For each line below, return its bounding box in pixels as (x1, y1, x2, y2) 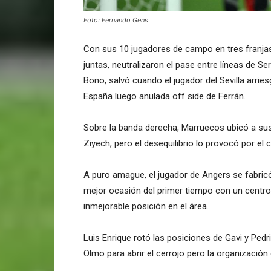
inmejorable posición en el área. (83, 200, 209, 212)
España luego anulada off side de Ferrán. (83, 90, 246, 102)
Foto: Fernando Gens (83, 15, 148, 24)
